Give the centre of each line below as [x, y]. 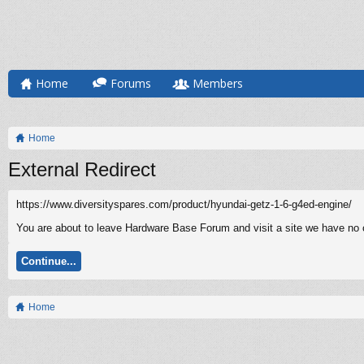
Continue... [49, 261]
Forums [131, 83]
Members [218, 83]
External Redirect [82, 169]
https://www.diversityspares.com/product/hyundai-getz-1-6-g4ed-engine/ [184, 204]
